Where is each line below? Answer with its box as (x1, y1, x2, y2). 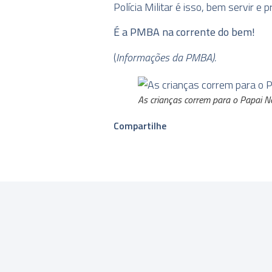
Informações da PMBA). (116, 49, 216, 66)
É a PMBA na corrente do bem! (114, 24, 255, 41)
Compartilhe (114, 118, 166, 133)
